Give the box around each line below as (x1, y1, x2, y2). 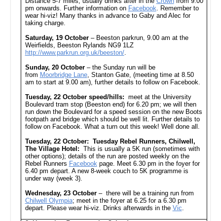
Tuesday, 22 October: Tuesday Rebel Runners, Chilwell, (25, 138, 195, 145)
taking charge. (25, 19, 66, 27)
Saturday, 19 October (25, 34, 89, 41)
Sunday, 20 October (25, 64, 87, 71)
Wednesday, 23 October (25, 189, 97, 197)
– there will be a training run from (96, 189, 194, 197)
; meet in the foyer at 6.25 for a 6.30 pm (72, 197, 186, 204)
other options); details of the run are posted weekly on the (25, 152, 189, 160)
